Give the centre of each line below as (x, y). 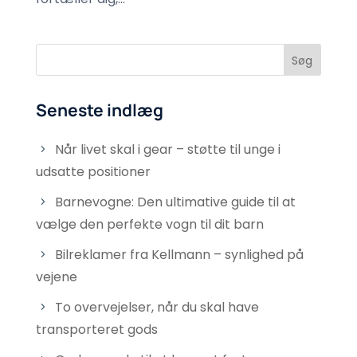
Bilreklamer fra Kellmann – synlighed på (179, 254)
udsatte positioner (93, 171)
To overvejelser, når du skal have (157, 307)
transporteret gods (96, 329)
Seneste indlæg (99, 110)
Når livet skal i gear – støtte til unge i (167, 149)
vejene (56, 277)
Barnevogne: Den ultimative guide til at (175, 202)
